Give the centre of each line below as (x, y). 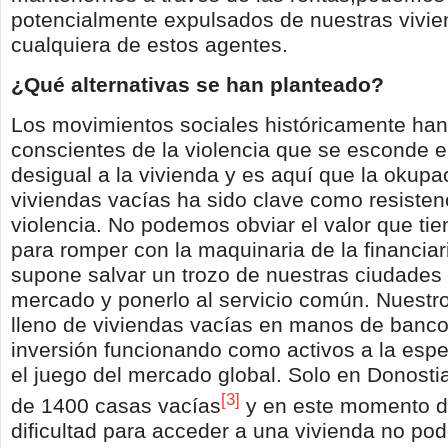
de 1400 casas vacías (116, 405)
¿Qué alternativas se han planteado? (197, 84)
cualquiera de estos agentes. (149, 44)
